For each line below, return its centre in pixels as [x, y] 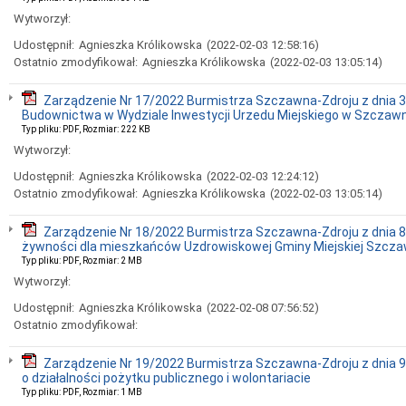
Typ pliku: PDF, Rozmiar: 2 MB [82, 261]
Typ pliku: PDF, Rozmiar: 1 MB [82, 392]
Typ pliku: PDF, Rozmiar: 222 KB [86, 129]
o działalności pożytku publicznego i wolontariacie [166, 378]
